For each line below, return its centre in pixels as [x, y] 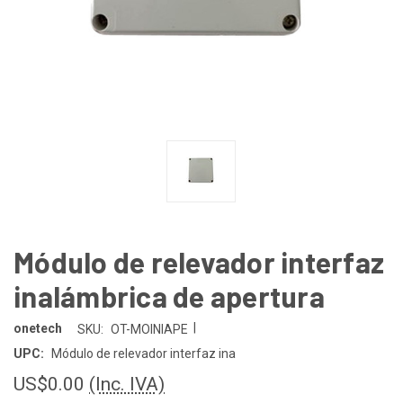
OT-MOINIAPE [149, 329]
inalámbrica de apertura [169, 296]
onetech [38, 329]
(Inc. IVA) [127, 384]
